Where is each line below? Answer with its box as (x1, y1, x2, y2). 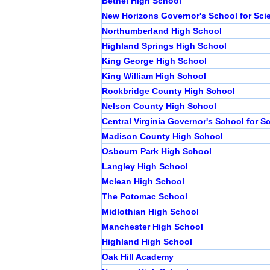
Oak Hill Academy (102, 252, 174, 262)
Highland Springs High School (102, 41, 227, 51)
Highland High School (102, 237, 192, 247)
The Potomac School (102, 192, 187, 202)
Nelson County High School (102, 101, 216, 111)
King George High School (102, 56, 207, 66)
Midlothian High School (102, 207, 199, 217)
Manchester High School (102, 222, 203, 232)
